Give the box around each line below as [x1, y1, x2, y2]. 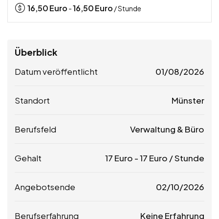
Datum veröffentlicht [15, 66, 98, 77]
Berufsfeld [15, 124, 56, 135]
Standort [15, 95, 50, 106]
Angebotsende [15, 181, 75, 193]
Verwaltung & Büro [130, 124, 204, 135]
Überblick [15, 46, 57, 58]
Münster [172, 95, 204, 106]
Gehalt [15, 153, 42, 164]
